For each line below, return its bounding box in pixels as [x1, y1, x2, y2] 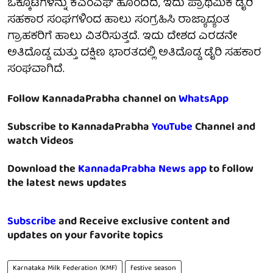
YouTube [152, 118, 193, 137]
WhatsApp [179, 90, 229, 109]
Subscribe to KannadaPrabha [7, 118, 152, 137]
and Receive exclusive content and [56, 212, 230, 232]
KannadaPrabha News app [78, 160, 207, 179]
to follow [207, 160, 253, 179]
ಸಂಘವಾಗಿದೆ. [7, 60, 65, 79]
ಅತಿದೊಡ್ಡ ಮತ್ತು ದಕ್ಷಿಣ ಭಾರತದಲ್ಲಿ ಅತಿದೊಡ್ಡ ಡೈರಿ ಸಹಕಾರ [7, 43, 261, 63]
